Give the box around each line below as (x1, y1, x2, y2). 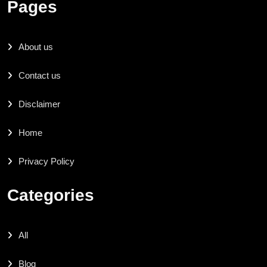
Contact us (18, 70, 61, 80)
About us (18, 41, 53, 52)
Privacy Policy (18, 156, 74, 166)
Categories (7, 185, 94, 204)
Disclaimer (18, 98, 60, 109)
